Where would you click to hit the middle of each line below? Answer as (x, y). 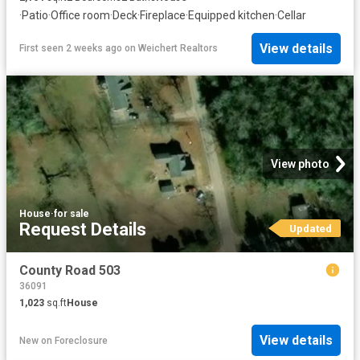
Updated (310, 229)
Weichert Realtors (178, 49)
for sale (72, 214)
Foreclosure (81, 340)
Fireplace (163, 16)
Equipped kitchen (231, 16)
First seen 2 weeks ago (71, 49)
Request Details (83, 230)
